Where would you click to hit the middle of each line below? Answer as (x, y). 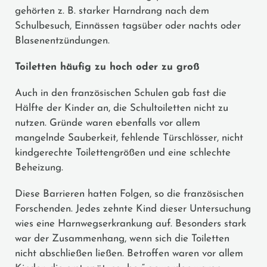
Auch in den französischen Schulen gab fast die (121, 93)
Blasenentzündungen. (62, 41)
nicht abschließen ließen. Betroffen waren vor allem (129, 253)
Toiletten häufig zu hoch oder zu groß (107, 67)
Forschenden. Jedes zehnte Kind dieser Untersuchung (133, 209)
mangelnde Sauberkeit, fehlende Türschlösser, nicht (129, 138)
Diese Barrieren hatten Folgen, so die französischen (129, 194)
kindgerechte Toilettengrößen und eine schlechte (123, 153)
